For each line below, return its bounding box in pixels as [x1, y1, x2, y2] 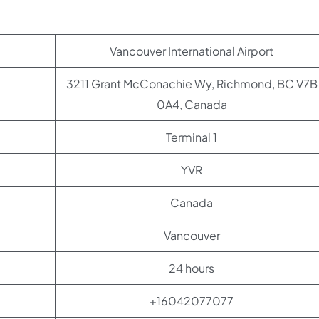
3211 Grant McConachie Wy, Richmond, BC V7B [66, 76, 318, 91]
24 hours [169, 261, 214, 276]
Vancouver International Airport [110, 43, 273, 58]
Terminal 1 [166, 130, 217, 145]
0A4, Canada [156, 97, 227, 112]
